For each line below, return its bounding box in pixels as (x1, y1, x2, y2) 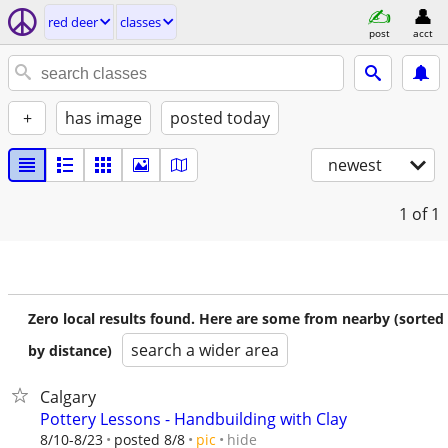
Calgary (40, 386, 96, 408)
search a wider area (131, 339, 279, 361)
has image (65, 107, 142, 129)
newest (328, 154, 382, 176)
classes (120, 13, 161, 31)
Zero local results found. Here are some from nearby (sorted (28, 309, 444, 328)
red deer (48, 13, 98, 31)
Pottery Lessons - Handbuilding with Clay (40, 408, 347, 430)
